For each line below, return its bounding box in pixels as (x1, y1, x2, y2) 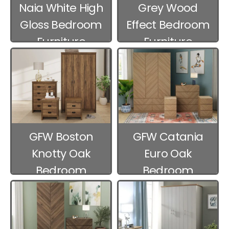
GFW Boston (29, 129, 94, 145)
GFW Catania (132, 129, 203, 145)
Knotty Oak (31, 146, 91, 162)
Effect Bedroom (126, 17, 210, 33)
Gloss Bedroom (20, 17, 102, 33)
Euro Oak (144, 146, 192, 162)
